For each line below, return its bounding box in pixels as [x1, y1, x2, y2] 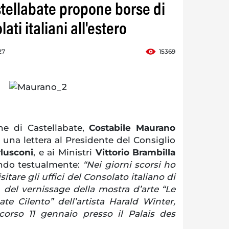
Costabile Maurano [89, 122, 176, 133]
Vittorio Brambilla [95, 147, 176, 157]
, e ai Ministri [33, 147, 96, 157]
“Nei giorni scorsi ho [83, 159, 176, 170]
